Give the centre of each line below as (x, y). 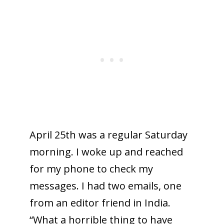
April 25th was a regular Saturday (108, 134)
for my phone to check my (91, 168)
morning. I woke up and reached (106, 151)
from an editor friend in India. (100, 202)
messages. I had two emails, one (105, 185)
